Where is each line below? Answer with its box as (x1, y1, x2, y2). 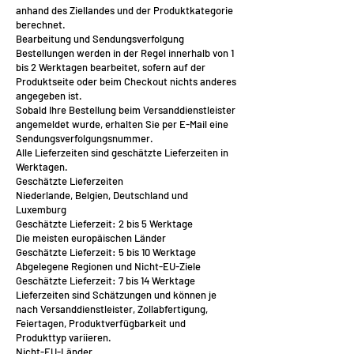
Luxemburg (16, 203, 66, 216)
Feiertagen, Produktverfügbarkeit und (16, 317, 186, 330)
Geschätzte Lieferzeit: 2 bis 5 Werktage (16, 217, 193, 230)
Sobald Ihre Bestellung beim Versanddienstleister (16, 104, 235, 116)
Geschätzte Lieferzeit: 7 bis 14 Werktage (16, 274, 195, 287)
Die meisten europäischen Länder (16, 232, 166, 244)
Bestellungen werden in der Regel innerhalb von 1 (16, 47, 234, 59)
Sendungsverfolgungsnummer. (16, 132, 153, 145)
